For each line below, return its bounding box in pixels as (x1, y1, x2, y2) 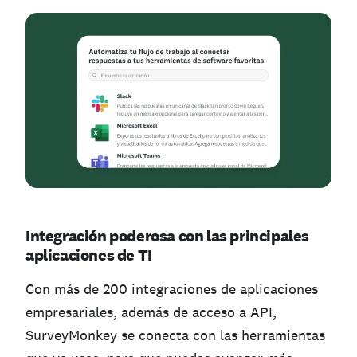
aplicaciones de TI (25, 244, 152, 265)
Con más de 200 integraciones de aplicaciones (25, 279, 318, 298)
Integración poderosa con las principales (25, 225, 310, 246)
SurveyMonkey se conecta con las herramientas (25, 325, 325, 344)
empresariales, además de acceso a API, (25, 302, 277, 321)
